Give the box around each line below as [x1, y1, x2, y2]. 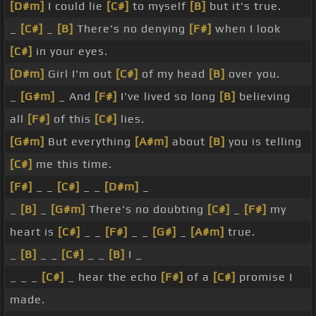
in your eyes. [32, 44, 108, 59]
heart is [10, 225, 58, 239]
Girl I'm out [44, 67, 116, 81]
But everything [44, 135, 135, 149]
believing [236, 90, 291, 104]
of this [50, 112, 95, 126]
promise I [236, 270, 293, 284]
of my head [138, 67, 209, 81]
